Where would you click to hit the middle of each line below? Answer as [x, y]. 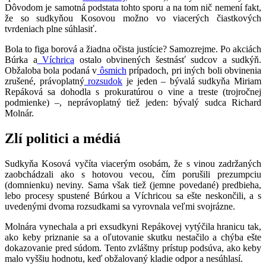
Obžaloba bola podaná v [51, 70]
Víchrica [56, 59]
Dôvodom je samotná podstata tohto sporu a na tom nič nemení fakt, [133, 7]
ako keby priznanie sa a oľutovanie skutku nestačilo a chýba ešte [133, 237]
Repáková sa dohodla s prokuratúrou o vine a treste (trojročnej [133, 91]
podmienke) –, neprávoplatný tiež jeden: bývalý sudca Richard [133, 102]
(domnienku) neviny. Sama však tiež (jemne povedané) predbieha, [133, 185]
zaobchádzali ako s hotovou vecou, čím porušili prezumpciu [133, 174]
